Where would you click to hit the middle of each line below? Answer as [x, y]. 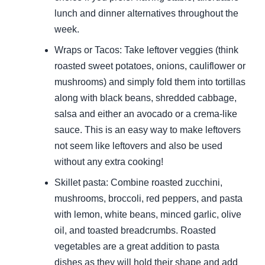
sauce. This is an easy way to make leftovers [148, 130]
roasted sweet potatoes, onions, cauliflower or [150, 66]
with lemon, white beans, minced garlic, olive [148, 215]
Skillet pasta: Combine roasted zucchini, [138, 183]
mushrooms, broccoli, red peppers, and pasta [148, 199]
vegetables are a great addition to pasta [137, 247]
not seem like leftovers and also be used [138, 146]
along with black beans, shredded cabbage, [146, 98]
